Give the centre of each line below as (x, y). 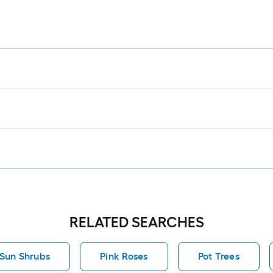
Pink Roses (124, 257)
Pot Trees (218, 257)
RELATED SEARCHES (136, 222)
